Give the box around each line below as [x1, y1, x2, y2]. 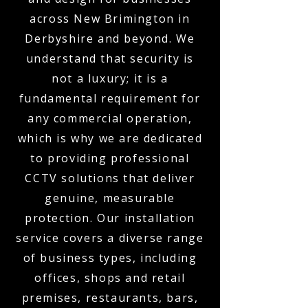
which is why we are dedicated [17, 131, 203, 146]
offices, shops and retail [34, 270, 186, 285]
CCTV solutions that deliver [25, 170, 195, 186]
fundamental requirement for [19, 91, 201, 106]
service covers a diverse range [16, 230, 204, 245]
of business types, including [23, 250, 197, 265]
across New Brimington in [30, 11, 190, 26]
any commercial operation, [27, 111, 192, 126]
